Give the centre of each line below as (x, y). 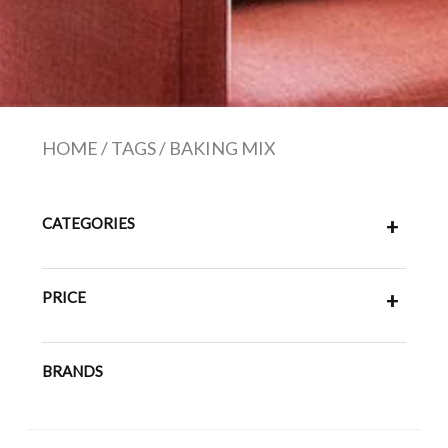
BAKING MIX (222, 148)
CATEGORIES (88, 223)
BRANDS (72, 371)
